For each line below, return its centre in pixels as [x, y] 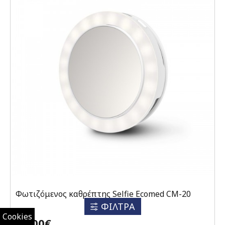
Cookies [17, 216]
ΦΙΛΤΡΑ [118, 206]
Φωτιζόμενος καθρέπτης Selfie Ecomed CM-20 [103, 194]
